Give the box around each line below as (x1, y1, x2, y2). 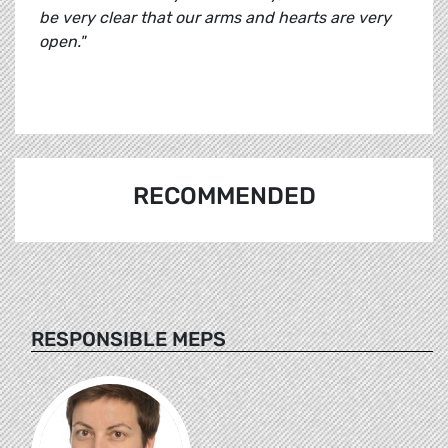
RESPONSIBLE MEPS (31, 326, 226, 351)
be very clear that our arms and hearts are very (39, 8, 391, 28)
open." (39, 32, 85, 52)
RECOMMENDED (132, 182, 316, 211)
